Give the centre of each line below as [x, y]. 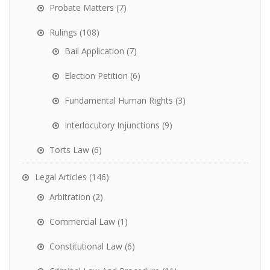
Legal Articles [61, 177]
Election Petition [96, 76]
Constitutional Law [86, 246]
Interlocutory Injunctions [112, 125]
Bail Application [94, 51]
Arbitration [70, 197]
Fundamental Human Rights [119, 101]
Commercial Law [82, 222]
